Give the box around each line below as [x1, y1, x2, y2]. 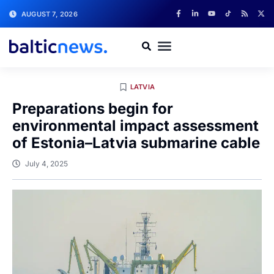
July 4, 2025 [25, 159, 68, 168]
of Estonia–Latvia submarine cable [12, 134, 260, 152]
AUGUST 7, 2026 [21, 9, 78, 18]
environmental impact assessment [12, 117, 259, 135]
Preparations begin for [12, 100, 173, 117]
